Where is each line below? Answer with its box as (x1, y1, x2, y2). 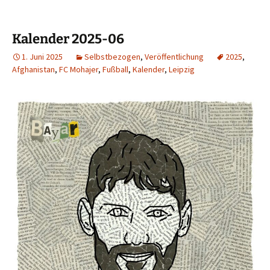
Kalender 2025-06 (12, 31, 124, 48)
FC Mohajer (59, 64, 98, 75)
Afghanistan (12, 64, 55, 75)
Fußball (102, 64, 128, 75)
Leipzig (169, 64, 195, 75)
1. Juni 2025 (22, 51, 63, 63)
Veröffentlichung (145, 51, 204, 63)
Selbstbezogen (84, 51, 140, 63)
